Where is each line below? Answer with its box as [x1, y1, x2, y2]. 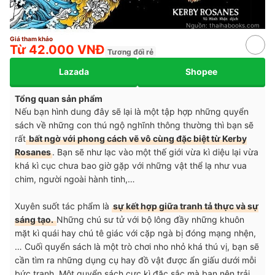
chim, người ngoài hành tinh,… [15, 174, 135, 185]
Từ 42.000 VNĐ [10, 42, 105, 58]
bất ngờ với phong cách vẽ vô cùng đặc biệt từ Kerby [27, 133, 247, 144]
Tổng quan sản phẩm [15, 93, 103, 104]
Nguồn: [186, 21, 209, 29]
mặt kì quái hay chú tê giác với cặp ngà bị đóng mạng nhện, [15, 228, 256, 239]
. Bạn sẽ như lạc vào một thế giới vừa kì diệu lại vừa [52, 147, 258, 158]
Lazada [58, 66, 89, 77]
